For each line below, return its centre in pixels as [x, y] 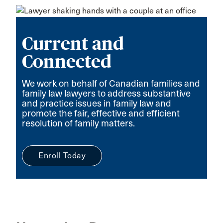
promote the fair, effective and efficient [101, 113]
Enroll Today [62, 155]
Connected [67, 61]
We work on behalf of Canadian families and [111, 83]
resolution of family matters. [78, 123]
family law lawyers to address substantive [106, 93]
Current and [73, 43]
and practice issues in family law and [97, 103]
